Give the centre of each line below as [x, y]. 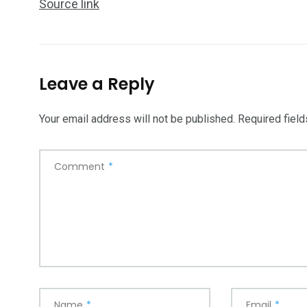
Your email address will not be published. [137, 119]
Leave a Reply [97, 84]
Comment [79, 167]
